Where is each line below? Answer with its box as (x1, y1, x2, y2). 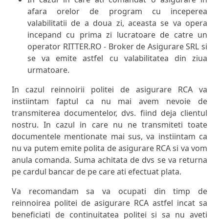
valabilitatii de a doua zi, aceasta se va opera (27, 18, 207, 29)
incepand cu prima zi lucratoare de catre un (27, 29, 207, 41)
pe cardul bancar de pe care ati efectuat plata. (12, 166, 181, 177)
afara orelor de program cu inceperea (27, 6, 207, 17)
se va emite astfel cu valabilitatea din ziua (27, 53, 207, 64)
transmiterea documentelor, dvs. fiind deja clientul (12, 108, 207, 119)
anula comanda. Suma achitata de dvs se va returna (12, 154, 207, 166)
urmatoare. (27, 65, 69, 76)
